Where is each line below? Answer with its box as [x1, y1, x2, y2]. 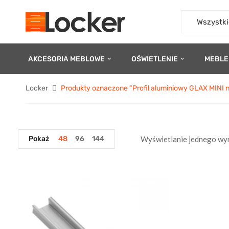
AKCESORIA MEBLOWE [28, 54, 105, 63]
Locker [26, 84, 48, 93]
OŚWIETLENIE [131, 54, 178, 63]
